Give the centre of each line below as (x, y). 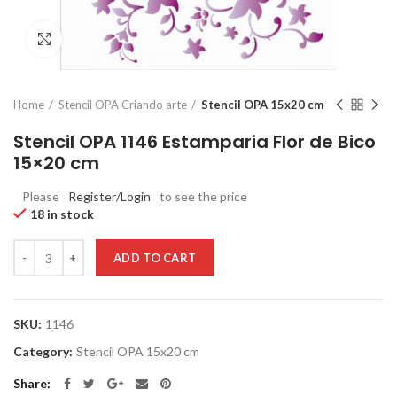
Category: (44, 351)
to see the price (203, 196)
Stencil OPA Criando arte (123, 105)
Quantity (38, 248)
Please (41, 196)
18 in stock (62, 214)
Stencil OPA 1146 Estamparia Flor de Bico (195, 142)
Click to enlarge (106, 39)
